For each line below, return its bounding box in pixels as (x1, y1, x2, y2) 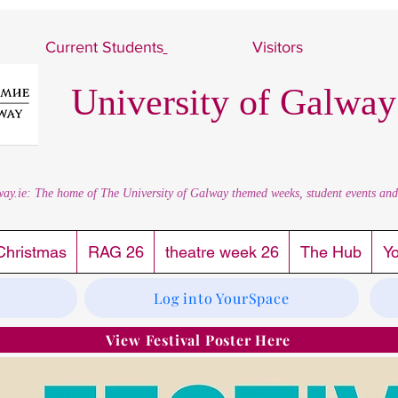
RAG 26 (87, 243, 144, 261)
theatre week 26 (164, 243, 279, 261)
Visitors (251, 38, 307, 56)
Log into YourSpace (154, 289, 290, 307)
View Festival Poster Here (105, 330, 291, 349)
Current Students (44, 38, 163, 56)
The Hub (299, 243, 362, 261)
